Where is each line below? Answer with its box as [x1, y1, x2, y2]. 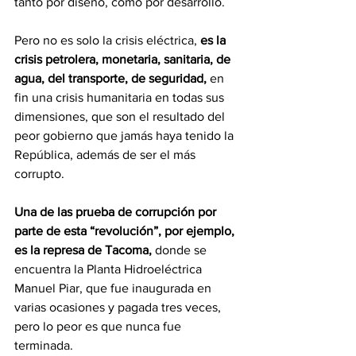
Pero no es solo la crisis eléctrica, [14, 33, 200, 48]
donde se [152, 243, 210, 257]
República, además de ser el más [14, 148, 199, 162]
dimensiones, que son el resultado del [14, 110, 228, 124]
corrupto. [14, 167, 64, 181]
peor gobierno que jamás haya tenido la [14, 129, 237, 143]
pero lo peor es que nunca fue [14, 319, 184, 334]
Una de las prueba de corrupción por [14, 205, 219, 219]
